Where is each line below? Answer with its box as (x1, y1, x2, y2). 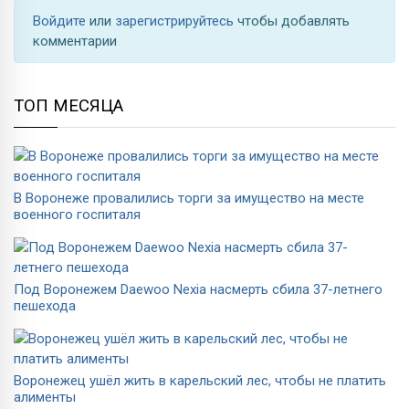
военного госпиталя (14, 205, 141, 223)
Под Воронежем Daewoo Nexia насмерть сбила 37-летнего (14, 280, 383, 298)
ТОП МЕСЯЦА (14, 95, 123, 116)
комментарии (33, 32, 117, 49)
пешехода (14, 297, 76, 314)
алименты (14, 388, 76, 405)
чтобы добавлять (237, 12, 350, 29)
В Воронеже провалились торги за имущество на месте (14, 189, 364, 206)
